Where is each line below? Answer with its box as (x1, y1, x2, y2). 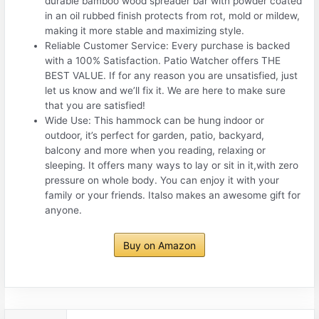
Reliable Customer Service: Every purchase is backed (45, 40, 291, 52)
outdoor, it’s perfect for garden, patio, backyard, (45, 130, 265, 142)
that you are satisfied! (45, 100, 146, 112)
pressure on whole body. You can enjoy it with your (45, 174, 280, 187)
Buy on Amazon (123, 239, 196, 251)
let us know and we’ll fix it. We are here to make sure (45, 85, 286, 97)
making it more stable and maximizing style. (45, 25, 245, 37)
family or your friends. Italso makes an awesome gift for (45, 189, 301, 202)
